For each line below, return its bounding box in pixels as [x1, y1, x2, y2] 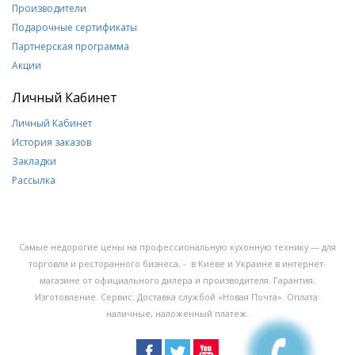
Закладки [12, 155, 56, 168]
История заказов [12, 136, 91, 149]
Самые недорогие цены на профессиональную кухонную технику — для [19, 241, 336, 253]
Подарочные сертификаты [12, 21, 137, 34]
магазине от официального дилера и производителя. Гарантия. [40, 274, 315, 286]
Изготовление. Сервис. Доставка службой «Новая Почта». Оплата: [35, 291, 320, 303]
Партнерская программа [12, 40, 129, 53]
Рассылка [12, 174, 55, 187]
